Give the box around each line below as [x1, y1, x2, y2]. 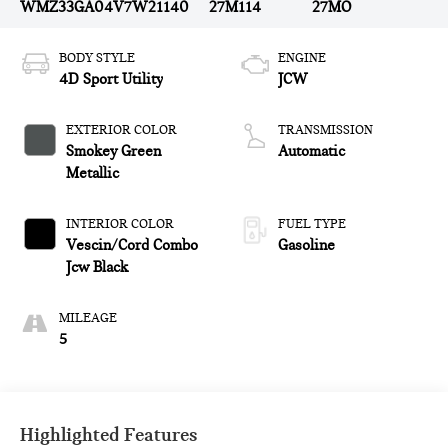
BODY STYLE [59, 50, 136, 67]
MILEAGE [59, 310, 118, 327]
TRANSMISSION [278, 122, 373, 139]
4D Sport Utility [59, 70, 164, 89]
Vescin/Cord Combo [66, 236, 199, 255]
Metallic [66, 164, 120, 183]
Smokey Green [66, 142, 162, 161]
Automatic [278, 142, 345, 161]
